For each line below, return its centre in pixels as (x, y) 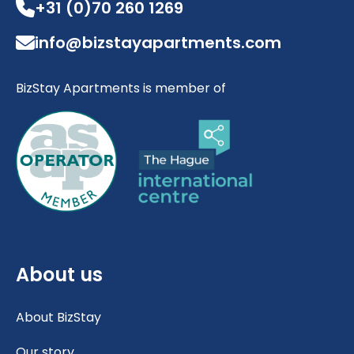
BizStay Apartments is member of (121, 88)
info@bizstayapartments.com (158, 42)
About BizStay (58, 317)
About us (59, 274)
